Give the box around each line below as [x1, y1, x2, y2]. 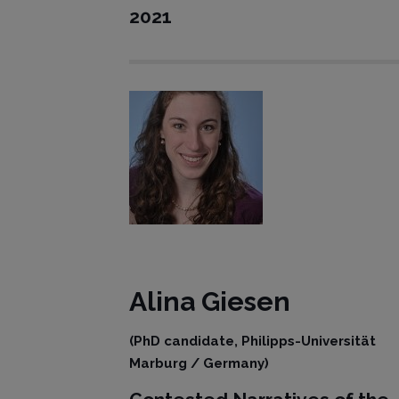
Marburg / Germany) [129, 355, 270, 371]
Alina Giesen [129, 286, 291, 317]
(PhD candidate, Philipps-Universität [129, 333, 377, 349]
